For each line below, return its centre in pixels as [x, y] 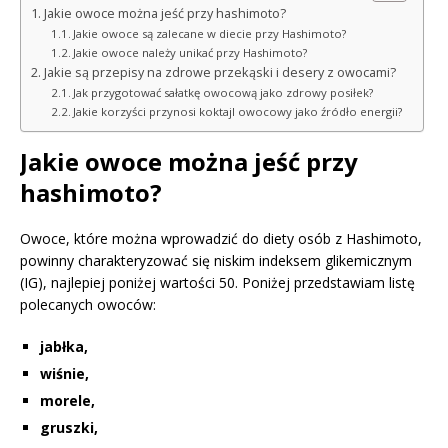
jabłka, [64, 346]
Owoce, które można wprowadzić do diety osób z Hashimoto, [221, 238]
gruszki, [69, 427]
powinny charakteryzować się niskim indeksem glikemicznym [216, 260]
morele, [67, 400]
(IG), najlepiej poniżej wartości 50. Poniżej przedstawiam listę [217, 282]
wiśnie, [64, 373]
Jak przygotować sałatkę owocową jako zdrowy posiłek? [223, 92]
